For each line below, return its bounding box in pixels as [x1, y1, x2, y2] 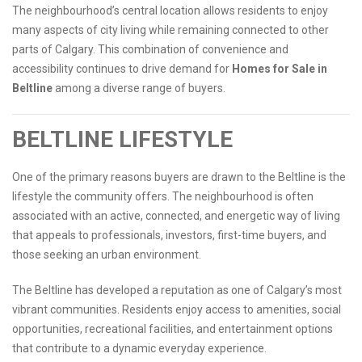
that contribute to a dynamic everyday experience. [12, 342, 267, 356]
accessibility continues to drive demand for [12, 62, 232, 76]
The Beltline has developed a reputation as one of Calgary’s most [12, 284, 342, 297]
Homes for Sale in [232, 62, 327, 76]
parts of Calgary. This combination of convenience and [12, 43, 288, 57]
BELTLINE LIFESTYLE [12, 126, 233, 154]
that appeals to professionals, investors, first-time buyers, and [12, 229, 326, 242]
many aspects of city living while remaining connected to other [12, 23, 329, 37]
